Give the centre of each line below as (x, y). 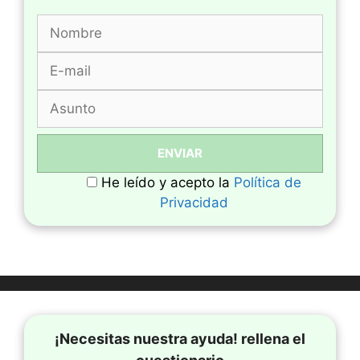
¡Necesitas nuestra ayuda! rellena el (180, 339)
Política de (267, 183)
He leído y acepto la (167, 183)
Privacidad (194, 203)
